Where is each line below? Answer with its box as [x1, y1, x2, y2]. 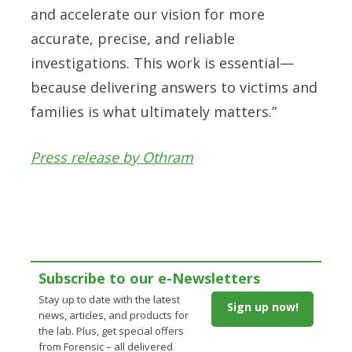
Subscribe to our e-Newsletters [38, 269, 260, 288]
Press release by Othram [31, 148, 193, 167]
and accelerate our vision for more [31, 5, 265, 24]
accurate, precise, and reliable [31, 29, 235, 49]
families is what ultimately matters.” [31, 102, 277, 122]
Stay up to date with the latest [38, 292, 180, 307]
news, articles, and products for [38, 308, 189, 323]
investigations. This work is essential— [31, 53, 294, 73]
